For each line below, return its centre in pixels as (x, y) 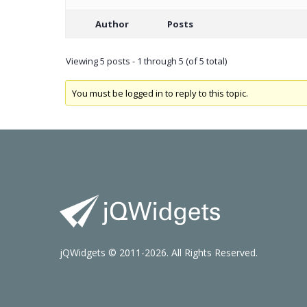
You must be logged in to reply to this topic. (160, 93)
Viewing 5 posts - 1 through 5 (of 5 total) (146, 61)
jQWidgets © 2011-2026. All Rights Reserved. (159, 252)
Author (112, 24)
